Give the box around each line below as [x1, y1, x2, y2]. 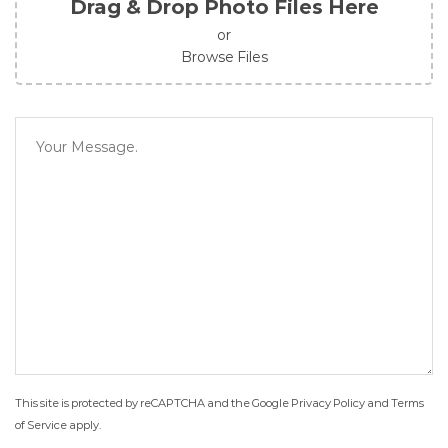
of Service [15, 417, 67, 432]
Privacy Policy [291, 395, 365, 410]
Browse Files [180, 47, 268, 66]
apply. [67, 417, 101, 432]
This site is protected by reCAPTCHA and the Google [15, 395, 291, 410]
